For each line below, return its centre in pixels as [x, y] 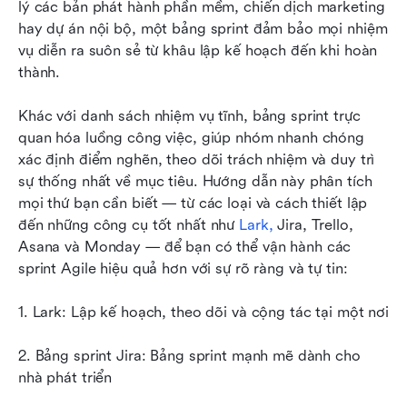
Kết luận [64, 86]
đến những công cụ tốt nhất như [129, 224]
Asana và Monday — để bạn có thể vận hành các [185, 246]
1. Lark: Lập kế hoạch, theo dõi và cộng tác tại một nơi [203, 312]
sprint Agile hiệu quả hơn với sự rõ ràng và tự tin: [183, 268]
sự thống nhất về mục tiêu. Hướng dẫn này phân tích [195, 181]
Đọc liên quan [84, 159]
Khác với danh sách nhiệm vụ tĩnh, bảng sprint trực [189, 115]
